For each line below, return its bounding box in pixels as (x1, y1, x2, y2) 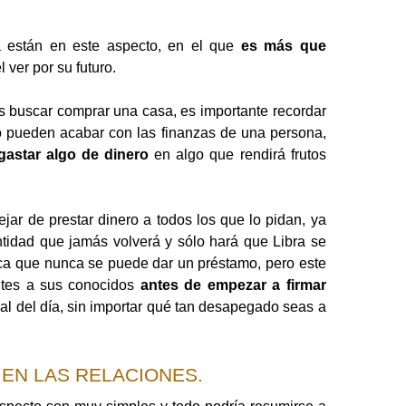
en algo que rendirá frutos (149, 147, 326, 163)
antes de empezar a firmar (134, 277, 326, 294)
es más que (240, 38, 326, 54)
